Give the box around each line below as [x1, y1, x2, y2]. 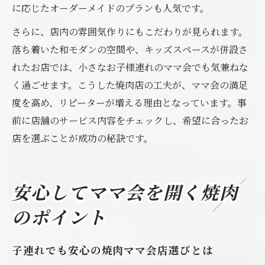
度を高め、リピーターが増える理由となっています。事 [12, 96, 247, 109]
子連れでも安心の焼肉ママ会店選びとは [12, 245, 214, 258]
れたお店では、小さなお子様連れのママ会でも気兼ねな [12, 60, 248, 74]
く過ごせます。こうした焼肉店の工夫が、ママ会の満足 [12, 78, 248, 92]
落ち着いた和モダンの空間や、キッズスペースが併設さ [12, 43, 248, 56]
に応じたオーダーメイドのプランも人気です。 [12, 1, 209, 15]
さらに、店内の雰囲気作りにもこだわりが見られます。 [12, 25, 248, 38]
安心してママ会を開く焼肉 [12, 185, 239, 205]
